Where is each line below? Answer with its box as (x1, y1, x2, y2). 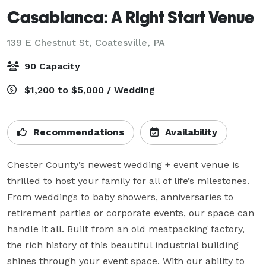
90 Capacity (21, 60, 80, 72)
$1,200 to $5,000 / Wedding (21, 84, 155, 96)
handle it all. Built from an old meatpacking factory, (7, 223, 245, 235)
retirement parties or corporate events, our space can (7, 207, 254, 218)
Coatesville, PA (95, 36, 165, 48)
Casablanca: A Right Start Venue (7, 7, 254, 27)
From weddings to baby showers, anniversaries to (7, 191, 233, 202)
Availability (162, 126, 217, 138)
